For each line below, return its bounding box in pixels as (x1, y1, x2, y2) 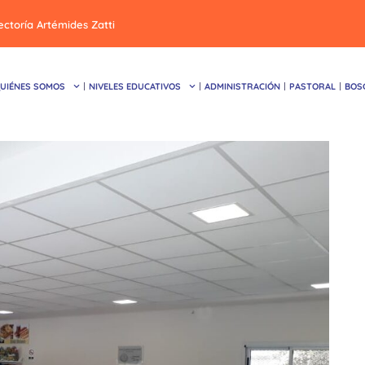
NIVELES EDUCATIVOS (89, 80, 182, 92)
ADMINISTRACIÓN (204, 80, 280, 92)
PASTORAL (289, 80, 336, 92)
